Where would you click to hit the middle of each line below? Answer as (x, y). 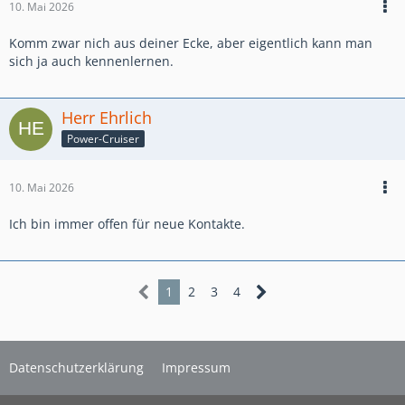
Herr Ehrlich (107, 118)
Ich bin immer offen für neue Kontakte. (127, 224)
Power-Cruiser (103, 138)
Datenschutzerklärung (76, 368)
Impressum (196, 368)
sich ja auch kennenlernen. (91, 61)
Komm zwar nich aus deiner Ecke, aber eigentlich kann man (191, 43)
